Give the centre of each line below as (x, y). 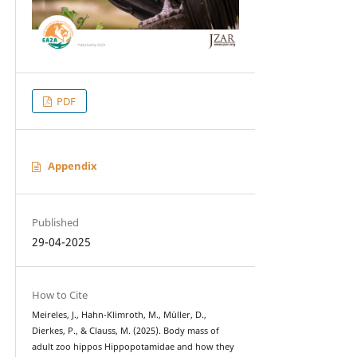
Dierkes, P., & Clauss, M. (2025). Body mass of (125, 330)
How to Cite (59, 294)
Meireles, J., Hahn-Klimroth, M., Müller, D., (119, 314)
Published (55, 222)
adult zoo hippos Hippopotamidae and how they (133, 346)
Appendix (73, 165)
